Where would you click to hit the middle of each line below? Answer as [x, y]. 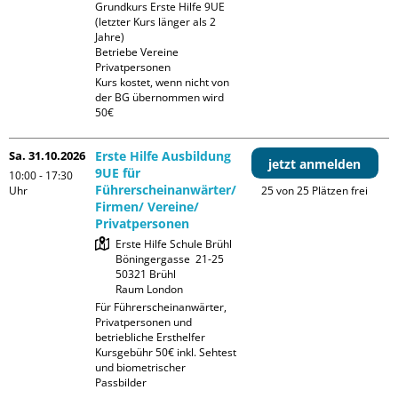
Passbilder [121, 383]
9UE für [118, 173]
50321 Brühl [146, 275]
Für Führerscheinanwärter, [161, 307]
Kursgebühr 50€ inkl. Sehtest [166, 353]
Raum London [150, 290]
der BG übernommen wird [160, 98]
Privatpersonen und [144, 322]
